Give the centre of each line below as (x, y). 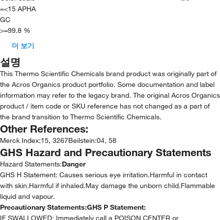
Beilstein (82, 140)
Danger (74, 164)
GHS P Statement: (116, 207)
